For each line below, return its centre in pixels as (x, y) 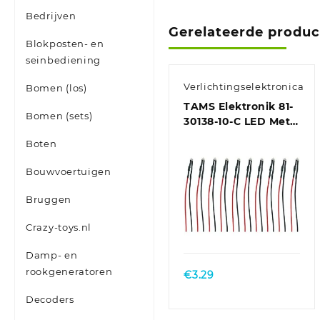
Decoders (50, 300)
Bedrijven (51, 16)
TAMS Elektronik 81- (239, 107)
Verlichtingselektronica (244, 87)
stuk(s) (202, 167)
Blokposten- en (65, 44)
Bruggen (49, 200)
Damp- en (52, 255)
